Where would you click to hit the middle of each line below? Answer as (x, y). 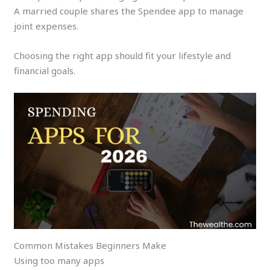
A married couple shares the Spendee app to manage (129, 11)
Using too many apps (59, 261)
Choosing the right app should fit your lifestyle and (123, 56)
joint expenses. (46, 26)
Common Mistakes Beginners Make (90, 246)
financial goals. (45, 71)
